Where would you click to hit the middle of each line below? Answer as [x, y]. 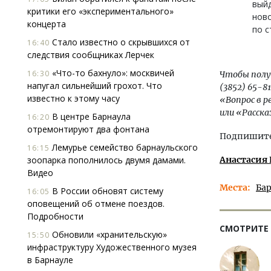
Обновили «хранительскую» [108, 234]
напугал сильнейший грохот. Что [95, 86]
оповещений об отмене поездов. [96, 204]
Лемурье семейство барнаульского [124, 147]
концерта [47, 24]
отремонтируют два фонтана [88, 129]
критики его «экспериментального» [100, 11]
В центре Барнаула [90, 116]
